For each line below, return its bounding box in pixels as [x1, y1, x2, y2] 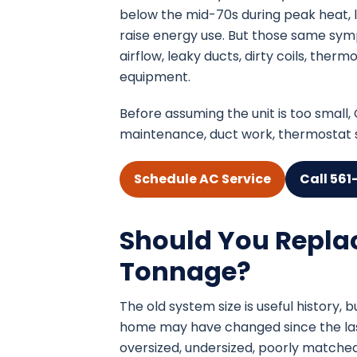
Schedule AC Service [134, 170, 271, 189]
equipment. [120, 68, 190, 87]
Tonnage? [120, 253, 251, 290]
